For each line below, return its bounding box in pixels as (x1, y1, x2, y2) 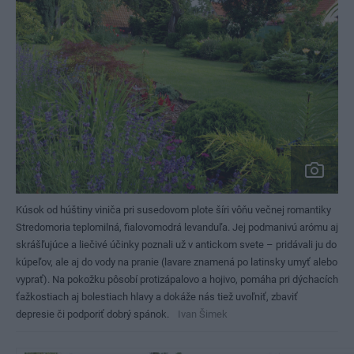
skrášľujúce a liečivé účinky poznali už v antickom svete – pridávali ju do (16, 239, 337, 250)
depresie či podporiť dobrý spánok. (16, 308, 169, 320)
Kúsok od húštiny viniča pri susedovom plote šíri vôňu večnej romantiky (16, 204, 331, 216)
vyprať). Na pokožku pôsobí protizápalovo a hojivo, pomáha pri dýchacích (16, 273, 338, 285)
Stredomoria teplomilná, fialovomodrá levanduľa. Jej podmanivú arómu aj (16, 221, 338, 233)
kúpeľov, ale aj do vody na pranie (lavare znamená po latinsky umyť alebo (16, 256, 337, 268)
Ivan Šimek (178, 308, 228, 320)
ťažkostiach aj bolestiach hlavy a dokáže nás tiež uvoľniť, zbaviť (16, 291, 298, 303)
